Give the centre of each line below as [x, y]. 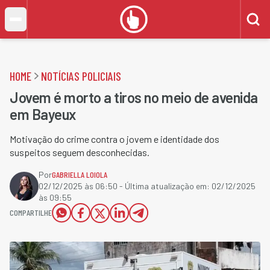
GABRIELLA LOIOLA [80, 174]
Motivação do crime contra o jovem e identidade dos [115, 139]
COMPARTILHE [31, 212]
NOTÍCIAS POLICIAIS [81, 76]
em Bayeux [43, 114]
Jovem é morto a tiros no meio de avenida [134, 97]
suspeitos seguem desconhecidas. [80, 152]
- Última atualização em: [165, 186]
